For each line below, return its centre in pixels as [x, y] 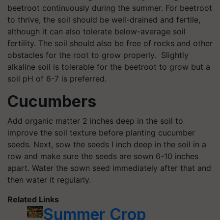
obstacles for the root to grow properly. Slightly [98, 55]
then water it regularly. [49, 179]
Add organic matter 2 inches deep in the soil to [95, 121]
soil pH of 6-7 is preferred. [57, 78]
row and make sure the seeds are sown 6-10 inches [103, 156]
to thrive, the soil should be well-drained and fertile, [104, 19]
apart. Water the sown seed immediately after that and [109, 168]
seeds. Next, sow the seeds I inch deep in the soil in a [107, 144]
